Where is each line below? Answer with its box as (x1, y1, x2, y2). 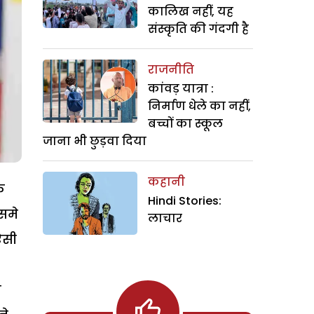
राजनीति (148, 62, 194, 78)
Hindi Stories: (148, 193, 221, 209)
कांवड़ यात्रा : (148, 81, 214, 97)
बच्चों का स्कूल (148, 116, 223, 132)
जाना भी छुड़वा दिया (43, 133, 146, 149)
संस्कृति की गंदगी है (148, 21, 249, 37)
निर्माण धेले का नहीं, (148, 98, 251, 114)
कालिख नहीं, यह (148, 4, 233, 20)
